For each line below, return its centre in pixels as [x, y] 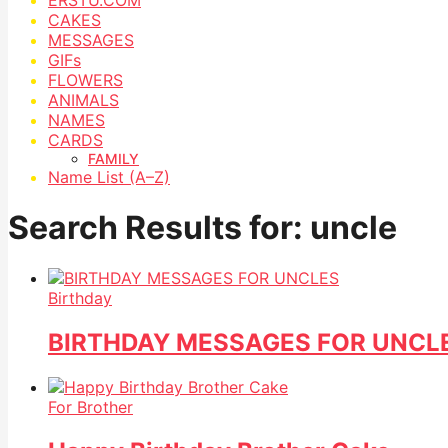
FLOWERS [85, 79]
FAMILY [113, 158]
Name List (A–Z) [109, 176]
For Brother [90, 407]
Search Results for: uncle [202, 227]
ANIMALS [83, 99]
